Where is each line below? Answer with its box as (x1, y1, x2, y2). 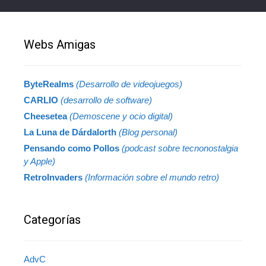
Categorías (24, 212, 81, 227)
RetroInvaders (24, 172, 85, 182)
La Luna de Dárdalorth (24, 126, 119, 137)
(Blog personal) (119, 126, 178, 137)
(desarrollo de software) (61, 94, 152, 105)
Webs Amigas (24, 37, 96, 52)
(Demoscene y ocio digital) (69, 110, 173, 121)
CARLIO (24, 94, 58, 105)
